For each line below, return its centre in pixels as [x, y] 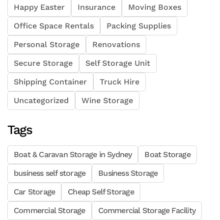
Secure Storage [43, 63]
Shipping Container [50, 82]
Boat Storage [167, 155]
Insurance [96, 7]
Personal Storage [47, 45]
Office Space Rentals [54, 26]
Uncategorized [41, 101]
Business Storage [128, 173]
